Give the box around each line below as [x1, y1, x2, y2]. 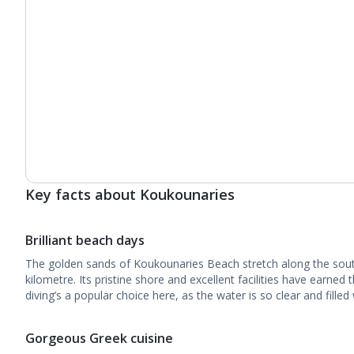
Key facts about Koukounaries [25, 185, 235, 204]
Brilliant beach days [25, 232, 145, 249]
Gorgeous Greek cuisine [25, 330, 173, 347]
